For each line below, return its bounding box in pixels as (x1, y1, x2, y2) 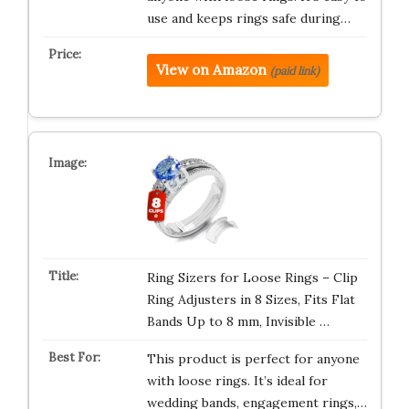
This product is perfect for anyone (146, 351, 360, 367)
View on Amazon (155, 61, 267, 79)
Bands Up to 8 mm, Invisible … (146, 313, 330, 330)
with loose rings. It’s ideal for (146, 372, 328, 389)
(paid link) (269, 64, 320, 78)
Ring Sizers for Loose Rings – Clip (146, 269, 358, 286)
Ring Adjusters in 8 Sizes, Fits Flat (146, 291, 355, 308)
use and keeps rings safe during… (146, 10, 351, 26)
